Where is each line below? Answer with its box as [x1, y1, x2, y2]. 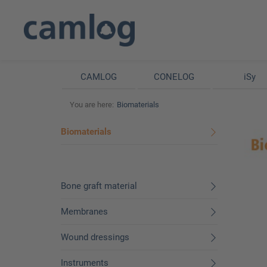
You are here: [70, 100, 114, 109]
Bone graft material [61, 181, 137, 191]
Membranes [61, 206, 108, 217]
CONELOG [153, 72, 194, 82]
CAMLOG [80, 72, 117, 82]
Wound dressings [61, 232, 129, 243]
